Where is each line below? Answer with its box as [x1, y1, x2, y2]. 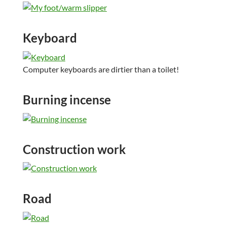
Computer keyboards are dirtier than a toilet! [22, 64, 179, 74]
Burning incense [22, 92, 111, 107]
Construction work [22, 141, 126, 157]
